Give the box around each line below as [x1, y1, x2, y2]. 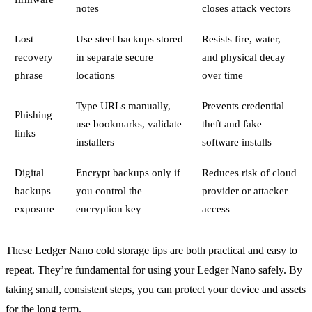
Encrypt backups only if [75, 166, 180, 178]
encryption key [75, 202, 141, 214]
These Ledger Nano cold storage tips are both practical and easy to [6, 244, 297, 256]
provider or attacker [201, 184, 288, 196]
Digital [14, 166, 44, 178]
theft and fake [201, 117, 262, 130]
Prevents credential [201, 99, 284, 111]
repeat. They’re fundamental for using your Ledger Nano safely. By [6, 263, 302, 276]
